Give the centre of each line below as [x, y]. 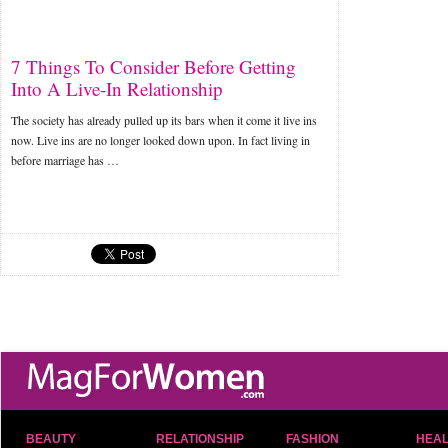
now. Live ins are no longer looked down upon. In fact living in [160, 140]
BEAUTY [51, 439]
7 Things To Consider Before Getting [153, 66]
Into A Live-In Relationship [117, 88]
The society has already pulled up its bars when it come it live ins [164, 120]
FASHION [312, 439]
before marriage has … [65, 160]
